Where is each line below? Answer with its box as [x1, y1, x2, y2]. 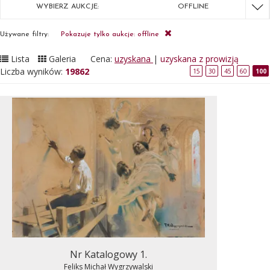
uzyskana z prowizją [160, 53, 239, 64]
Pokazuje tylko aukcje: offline [61, 31, 162, 38]
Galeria [46, 53, 78, 64]
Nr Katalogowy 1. [70, 247, 147, 261]
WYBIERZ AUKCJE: [36, 3, 99, 10]
